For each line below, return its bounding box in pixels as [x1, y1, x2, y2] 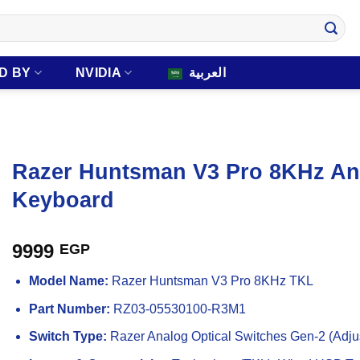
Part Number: [28, 301, 110, 316]
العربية [188, 66, 227, 80]
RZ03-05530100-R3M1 [109, 301, 246, 316]
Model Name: [28, 274, 108, 288]
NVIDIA [76, 66, 121, 80]
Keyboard [12, 187, 114, 212]
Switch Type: [28, 329, 107, 344]
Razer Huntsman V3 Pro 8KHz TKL [108, 274, 313, 288]
